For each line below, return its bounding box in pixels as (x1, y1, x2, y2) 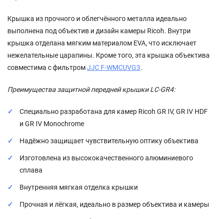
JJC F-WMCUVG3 (87, 63, 140, 71)
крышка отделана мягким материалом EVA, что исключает (7, 39, 197, 47)
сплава (20, 166, 43, 174)
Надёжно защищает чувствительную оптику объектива (20, 136, 198, 145)
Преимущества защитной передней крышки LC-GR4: (7, 85, 175, 93)
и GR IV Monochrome (20, 119, 84, 128)
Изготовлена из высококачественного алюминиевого (20, 153, 193, 162)
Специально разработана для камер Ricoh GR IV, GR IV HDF (20, 107, 208, 115)
